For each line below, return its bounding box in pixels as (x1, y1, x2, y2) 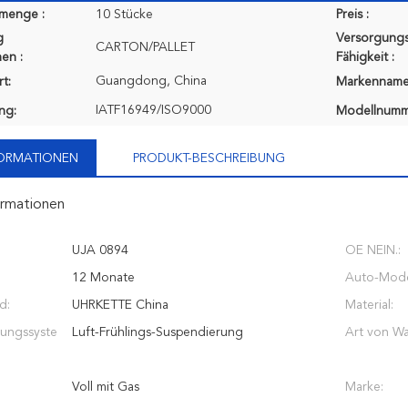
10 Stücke (96, 8, 153, 21)
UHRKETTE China (72, 299, 168, 311)
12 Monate (72, 271, 135, 284)
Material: (345, 299, 393, 311)
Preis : (336, 8, 369, 21)
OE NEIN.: (345, 244, 401, 257)
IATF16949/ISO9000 (96, 104, 211, 117)
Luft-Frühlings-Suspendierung (72, 326, 243, 339)
